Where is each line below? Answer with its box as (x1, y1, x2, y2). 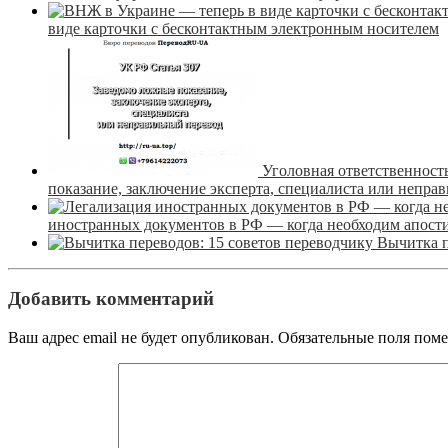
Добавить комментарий (8, 288, 214, 310)
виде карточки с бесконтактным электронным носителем (48, 19, 439, 37)
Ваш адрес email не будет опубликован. (8, 329, 274, 347)
